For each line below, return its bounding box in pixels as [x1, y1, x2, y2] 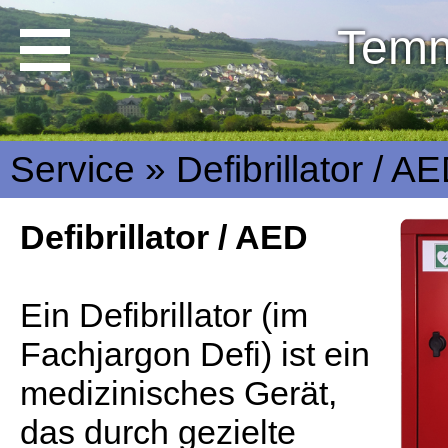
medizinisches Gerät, [20, 374, 337, 412]
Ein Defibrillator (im [20, 296, 308, 334]
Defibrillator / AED [20, 218, 308, 256]
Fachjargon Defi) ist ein [20, 335, 370, 373]
